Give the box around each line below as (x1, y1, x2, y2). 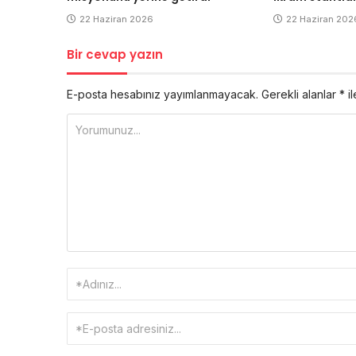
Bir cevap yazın (67, 45, 163, 63)
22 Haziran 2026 (79, 13, 153, 25)
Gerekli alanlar (261, 87, 339, 101)
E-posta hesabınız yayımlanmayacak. (67, 87, 258, 101)
